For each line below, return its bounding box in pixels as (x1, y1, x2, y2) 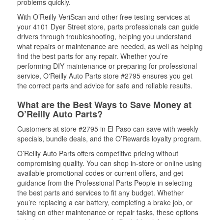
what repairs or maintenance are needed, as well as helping (17, 41, 203, 51)
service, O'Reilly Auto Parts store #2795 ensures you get (17, 71, 192, 81)
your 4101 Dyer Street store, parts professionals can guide (17, 22, 199, 31)
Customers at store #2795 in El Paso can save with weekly (17, 124, 198, 134)
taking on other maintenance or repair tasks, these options (17, 207, 198, 217)
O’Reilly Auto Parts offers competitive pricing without (17, 148, 178, 158)
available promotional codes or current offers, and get (17, 168, 183, 178)
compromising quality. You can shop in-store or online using (17, 158, 202, 168)
